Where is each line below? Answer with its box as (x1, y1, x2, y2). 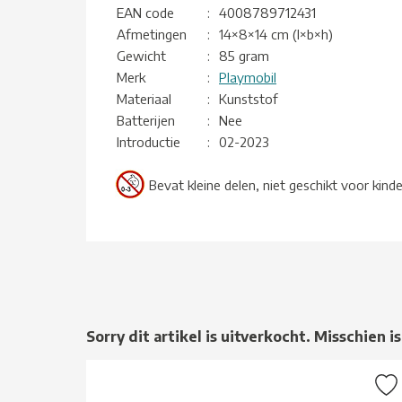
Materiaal (117, 90, 171, 107)
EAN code (117, 4, 174, 21)
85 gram (219, 47, 269, 64)
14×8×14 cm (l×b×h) (219, 25, 333, 42)
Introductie (117, 133, 180, 150)
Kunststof (219, 90, 278, 107)
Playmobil (219, 68, 276, 85)
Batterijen (117, 111, 175, 128)
